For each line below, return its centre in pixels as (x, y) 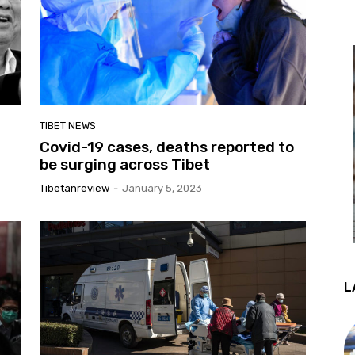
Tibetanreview (74, 189)
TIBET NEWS (68, 126)
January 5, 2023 (162, 189)
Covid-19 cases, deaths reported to (167, 147)
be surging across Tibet (125, 165)
